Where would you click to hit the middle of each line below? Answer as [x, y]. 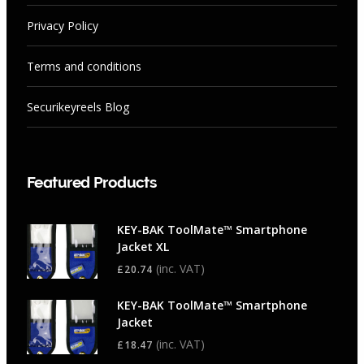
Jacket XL [143, 247]
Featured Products [92, 182]
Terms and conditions [84, 67]
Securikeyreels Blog [78, 107]
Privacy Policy [63, 26]
